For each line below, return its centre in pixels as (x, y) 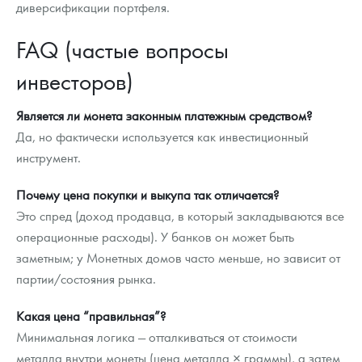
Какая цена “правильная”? (91, 316)
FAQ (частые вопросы (122, 50)
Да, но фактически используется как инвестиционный (162, 137)
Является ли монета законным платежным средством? (164, 116)
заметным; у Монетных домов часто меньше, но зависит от (178, 258)
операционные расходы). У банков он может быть (155, 237)
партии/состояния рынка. (86, 279)
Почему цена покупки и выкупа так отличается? (147, 195)
